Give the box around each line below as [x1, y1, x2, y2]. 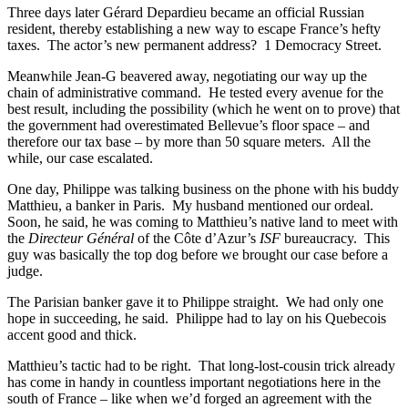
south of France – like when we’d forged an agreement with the [7, 390, 372, 406]
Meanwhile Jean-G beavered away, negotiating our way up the [7, 67, 367, 84]
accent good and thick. [7, 326, 137, 342]
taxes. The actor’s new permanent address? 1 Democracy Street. [7, 36, 382, 53]
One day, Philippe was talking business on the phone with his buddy [7, 180, 399, 197]
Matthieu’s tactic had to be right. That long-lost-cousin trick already [7, 357, 395, 373]
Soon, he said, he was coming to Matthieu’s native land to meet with [7, 213, 398, 229]
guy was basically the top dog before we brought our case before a [7, 246, 388, 262]
